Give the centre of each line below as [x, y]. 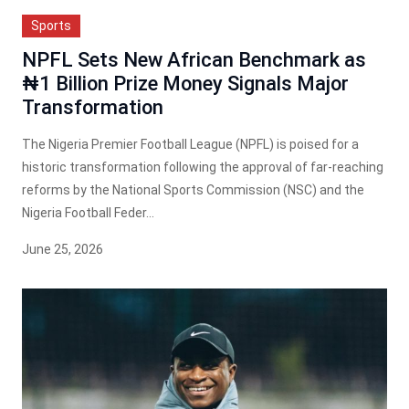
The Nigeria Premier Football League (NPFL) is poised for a [190, 144]
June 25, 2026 [63, 249]
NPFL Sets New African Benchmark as [194, 59]
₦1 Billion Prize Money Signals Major [185, 83]
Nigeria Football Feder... [88, 212]
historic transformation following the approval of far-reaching [203, 167]
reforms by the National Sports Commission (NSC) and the [193, 189]
